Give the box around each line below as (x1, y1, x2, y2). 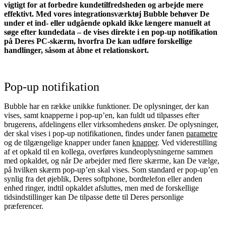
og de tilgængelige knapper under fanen (4, 138, 132, 147)
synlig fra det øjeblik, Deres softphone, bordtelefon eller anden (4, 174, 202, 183)
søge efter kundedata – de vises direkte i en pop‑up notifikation (4, 27, 217, 36)
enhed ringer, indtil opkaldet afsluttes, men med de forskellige (4, 183, 199, 192)
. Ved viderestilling (157, 138, 217, 147)
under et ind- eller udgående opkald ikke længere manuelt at (4, 18, 210, 27)
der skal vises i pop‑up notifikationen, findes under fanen (4, 129, 186, 138)
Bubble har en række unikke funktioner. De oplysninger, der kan (4, 101, 209, 110)
